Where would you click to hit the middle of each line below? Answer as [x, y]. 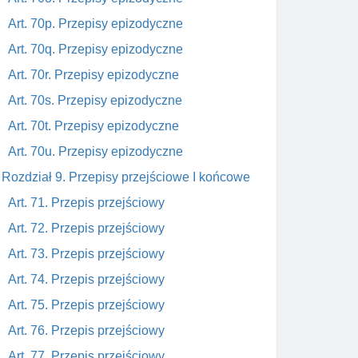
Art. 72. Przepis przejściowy [86, 228]
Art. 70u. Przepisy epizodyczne [95, 151]
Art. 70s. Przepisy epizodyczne [95, 100]
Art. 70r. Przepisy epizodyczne [93, 75]
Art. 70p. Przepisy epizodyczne [95, 24]
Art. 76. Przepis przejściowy [86, 330]
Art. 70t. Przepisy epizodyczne [93, 126]
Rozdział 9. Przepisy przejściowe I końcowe [126, 177]
